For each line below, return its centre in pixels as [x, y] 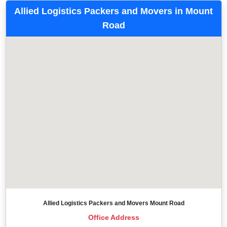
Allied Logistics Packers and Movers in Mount [113, 11]
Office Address [113, 217]
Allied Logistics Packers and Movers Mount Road [113, 203]
